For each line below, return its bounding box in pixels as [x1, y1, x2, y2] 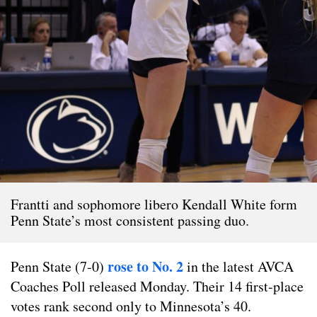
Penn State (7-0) [11, 256, 108, 276]
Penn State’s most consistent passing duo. [11, 210, 249, 230]
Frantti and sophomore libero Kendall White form [11, 194, 297, 214]
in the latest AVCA [183, 256, 294, 276]
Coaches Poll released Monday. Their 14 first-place [11, 276, 304, 296]
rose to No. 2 [108, 255, 183, 277]
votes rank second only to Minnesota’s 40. [11, 296, 251, 316]
